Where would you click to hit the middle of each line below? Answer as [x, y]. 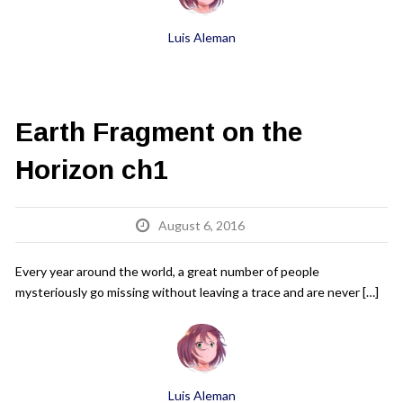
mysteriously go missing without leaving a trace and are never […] [197, 292]
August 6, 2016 [201, 225]
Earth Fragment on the [159, 132]
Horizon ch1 [92, 170]
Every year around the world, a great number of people [167, 271]
